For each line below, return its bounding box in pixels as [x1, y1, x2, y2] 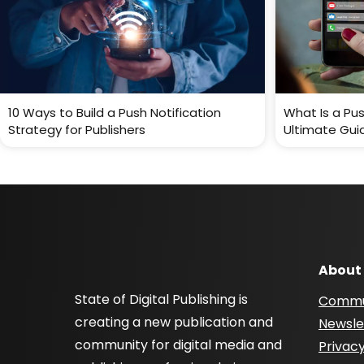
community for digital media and [75, 336, 282, 354]
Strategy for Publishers [8, 121, 145, 138]
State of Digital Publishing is [75, 290, 248, 309]
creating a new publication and [75, 313, 273, 331]
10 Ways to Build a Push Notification [8, 104, 221, 121]
